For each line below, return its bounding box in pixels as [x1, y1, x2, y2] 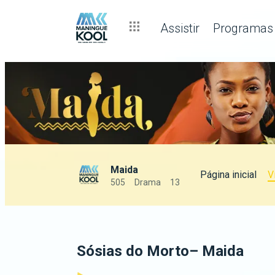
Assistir [160, 20, 199, 36]
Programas [213, 20, 273, 36]
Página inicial [200, 168, 257, 180]
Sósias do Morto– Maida [77, 242, 244, 260]
